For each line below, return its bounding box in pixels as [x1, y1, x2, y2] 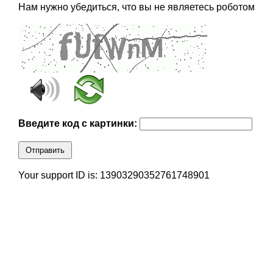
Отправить [25, 146, 65, 155]
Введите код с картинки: [18, 118, 140, 129]
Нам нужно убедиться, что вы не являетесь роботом [18, 2, 255, 13]
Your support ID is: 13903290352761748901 [18, 170, 210, 181]
